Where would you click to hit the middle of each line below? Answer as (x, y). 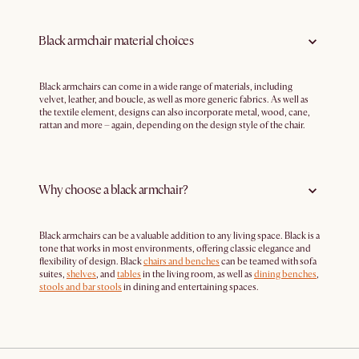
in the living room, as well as (198, 274)
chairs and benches (182, 261)
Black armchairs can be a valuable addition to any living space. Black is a (179, 236)
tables (129, 274)
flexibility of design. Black (91, 261)
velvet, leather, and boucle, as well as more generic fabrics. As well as (174, 99)
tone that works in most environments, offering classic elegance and (175, 248)
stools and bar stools (81, 287)
